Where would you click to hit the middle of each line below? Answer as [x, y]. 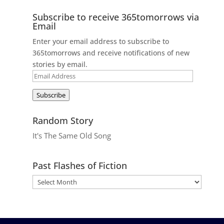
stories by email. [60, 64]
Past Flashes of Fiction [79, 165]
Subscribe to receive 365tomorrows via [115, 17]
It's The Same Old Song [71, 135]
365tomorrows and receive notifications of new [111, 52]
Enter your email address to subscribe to [100, 41]
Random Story [62, 120]
